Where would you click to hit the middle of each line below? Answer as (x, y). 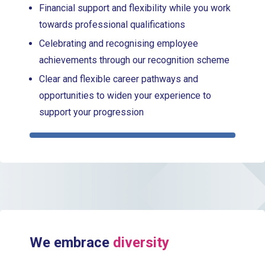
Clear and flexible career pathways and (119, 79)
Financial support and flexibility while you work (135, 8)
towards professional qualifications (114, 24)
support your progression (93, 112)
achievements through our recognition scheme (135, 60)
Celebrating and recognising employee (119, 43)
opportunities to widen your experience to (125, 95)
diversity (141, 243)
